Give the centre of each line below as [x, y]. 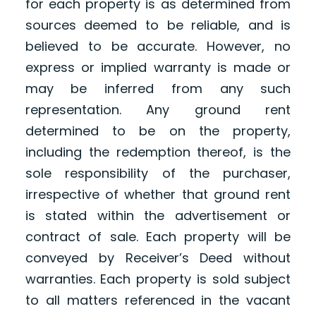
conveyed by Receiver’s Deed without [158, 257]
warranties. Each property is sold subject [158, 279]
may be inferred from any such [158, 88]
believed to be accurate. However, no [158, 46]
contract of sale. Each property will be [158, 236]
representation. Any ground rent [158, 109]
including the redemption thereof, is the [158, 152]
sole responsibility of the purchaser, [158, 173]
